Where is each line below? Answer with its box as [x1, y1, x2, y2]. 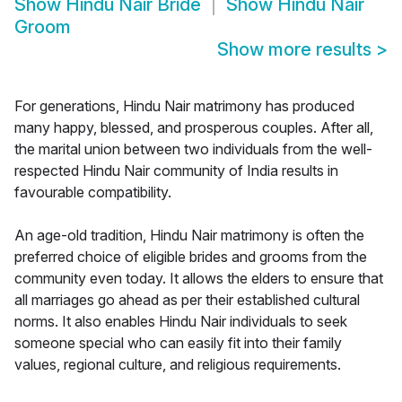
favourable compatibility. [14, 183, 171, 202]
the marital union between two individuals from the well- [14, 140, 372, 159]
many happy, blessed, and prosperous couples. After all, [14, 118, 373, 137]
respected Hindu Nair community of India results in [14, 162, 338, 180]
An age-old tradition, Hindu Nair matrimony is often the [14, 226, 364, 245]
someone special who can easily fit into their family [14, 334, 342, 353]
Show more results [217, 39, 376, 61]
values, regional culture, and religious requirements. [14, 355, 341, 374]
